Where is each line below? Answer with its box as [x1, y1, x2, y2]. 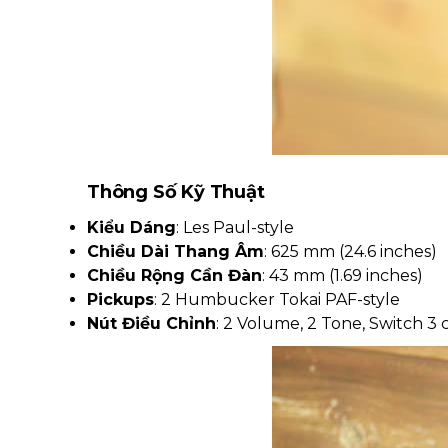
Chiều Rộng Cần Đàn [87, 266, 262, 285]
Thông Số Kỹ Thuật [87, 181, 265, 203]
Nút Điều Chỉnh [87, 314, 216, 333]
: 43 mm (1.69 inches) [262, 266, 423, 285]
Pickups [87, 290, 154, 309]
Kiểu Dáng [87, 218, 176, 237]
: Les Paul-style [176, 218, 294, 237]
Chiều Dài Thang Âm [87, 242, 264, 261]
